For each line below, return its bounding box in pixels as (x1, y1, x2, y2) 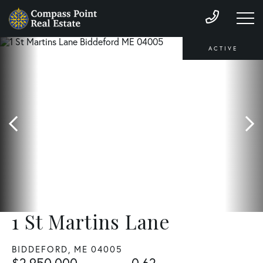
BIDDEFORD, (12, 244, 71, 255)
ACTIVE (208, 44, 238, 52)
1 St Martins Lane (12, 208, 170, 235)
